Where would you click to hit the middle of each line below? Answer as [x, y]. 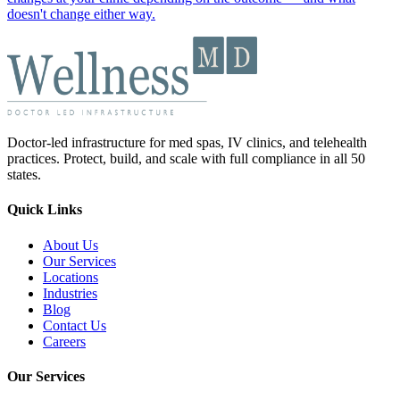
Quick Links [45, 210]
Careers [64, 341]
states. [24, 175]
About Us [71, 245]
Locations [71, 277]
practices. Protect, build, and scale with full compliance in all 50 [186, 159]
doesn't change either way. [81, 14]
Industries [70, 293]
